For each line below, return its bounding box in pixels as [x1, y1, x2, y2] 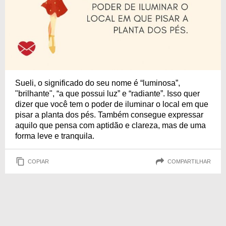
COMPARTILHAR [167, 158, 211, 164]
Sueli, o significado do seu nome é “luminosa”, [15, 79, 180, 87]
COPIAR [28, 158, 49, 164]
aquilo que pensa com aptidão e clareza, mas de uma [15, 121, 206, 130]
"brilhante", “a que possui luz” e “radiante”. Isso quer [15, 89, 200, 98]
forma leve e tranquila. [15, 132, 94, 140]
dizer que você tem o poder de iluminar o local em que [15, 100, 208, 108]
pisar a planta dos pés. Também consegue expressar [15, 110, 203, 119]
